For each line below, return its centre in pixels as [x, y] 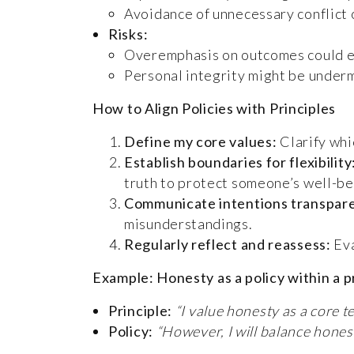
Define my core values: [201, 141]
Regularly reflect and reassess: [228, 244]
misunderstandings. [188, 223]
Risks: [128, 34]
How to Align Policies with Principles [214, 108]
